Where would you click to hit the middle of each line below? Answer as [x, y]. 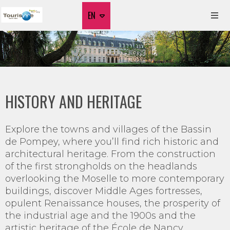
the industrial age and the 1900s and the [100, 216]
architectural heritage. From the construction [110, 154]
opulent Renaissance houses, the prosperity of [113, 203]
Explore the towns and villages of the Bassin [108, 129]
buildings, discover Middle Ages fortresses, [104, 191]
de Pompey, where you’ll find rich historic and [112, 142]
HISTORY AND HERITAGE [73, 101]
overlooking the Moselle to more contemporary [115, 179]
